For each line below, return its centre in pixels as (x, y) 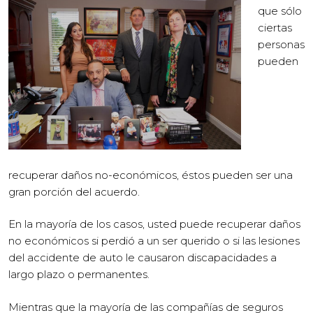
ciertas (275, 27)
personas (281, 44)
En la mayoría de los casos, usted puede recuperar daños (154, 224)
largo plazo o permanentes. (79, 274)
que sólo (280, 10)
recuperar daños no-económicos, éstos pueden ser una (151, 175)
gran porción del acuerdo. (74, 191)
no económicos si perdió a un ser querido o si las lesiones (154, 241)
